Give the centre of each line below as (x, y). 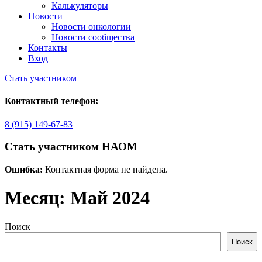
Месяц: (37, 198)
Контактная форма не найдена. (105, 169)
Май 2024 (110, 198)
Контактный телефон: (51, 101)
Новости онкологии (91, 27)
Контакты (48, 48)
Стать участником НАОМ (71, 147)
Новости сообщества (93, 37)
